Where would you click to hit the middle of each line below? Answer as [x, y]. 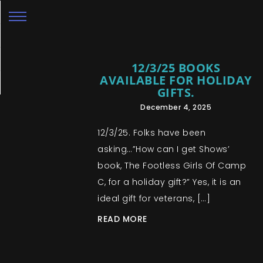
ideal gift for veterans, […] [154, 198]
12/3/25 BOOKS [176, 68]
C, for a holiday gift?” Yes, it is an [169, 182]
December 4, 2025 [176, 107]
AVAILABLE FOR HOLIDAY [176, 80]
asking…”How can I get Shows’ [164, 149]
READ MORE [122, 219]
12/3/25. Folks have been [152, 133]
